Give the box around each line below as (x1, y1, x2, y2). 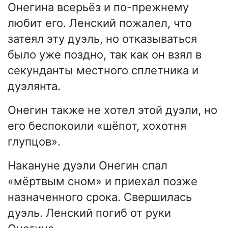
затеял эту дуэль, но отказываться (8, 32, 197, 46)
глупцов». (8, 135, 61, 149)
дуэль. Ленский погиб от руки (8, 206, 171, 220)
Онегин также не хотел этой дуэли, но (8, 103, 217, 117)
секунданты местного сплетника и (8, 64, 198, 77)
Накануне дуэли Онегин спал (8, 159, 167, 173)
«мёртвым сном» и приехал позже (8, 175, 197, 188)
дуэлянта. (8, 79, 61, 93)
